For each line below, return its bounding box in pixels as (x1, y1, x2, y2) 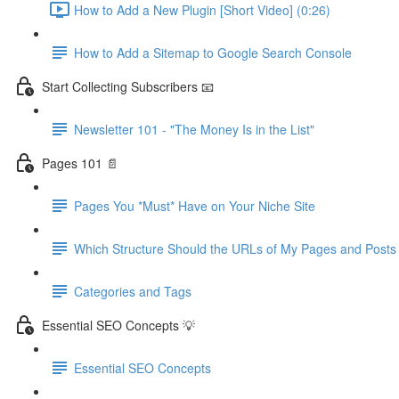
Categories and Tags (74, 281, 191, 300)
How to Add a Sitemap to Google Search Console (74, 43, 352, 61)
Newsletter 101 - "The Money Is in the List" (74, 119, 314, 138)
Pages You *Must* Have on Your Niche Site (74, 196, 315, 215)
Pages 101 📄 (42, 153, 118, 172)
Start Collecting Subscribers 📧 (42, 77, 214, 95)
